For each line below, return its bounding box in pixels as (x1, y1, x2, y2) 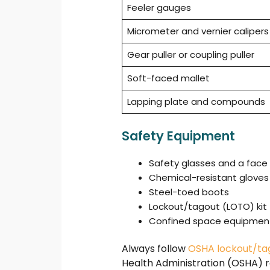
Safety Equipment (122, 127, 236, 145)
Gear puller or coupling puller (127, 48, 254, 61)
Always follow (122, 242, 189, 256)
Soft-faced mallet (127, 72, 210, 85)
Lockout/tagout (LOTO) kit (149, 199, 268, 213)
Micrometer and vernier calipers (127, 25, 269, 38)
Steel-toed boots (149, 185, 230, 198)
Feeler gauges (127, 1, 191, 14)
